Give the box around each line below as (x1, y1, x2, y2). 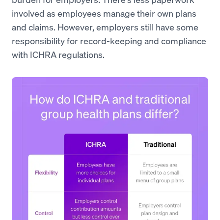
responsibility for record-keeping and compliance (12, 34, 206, 47)
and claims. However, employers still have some (12, 21, 198, 33)
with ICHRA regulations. (12, 48, 105, 60)
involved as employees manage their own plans (12, 7, 196, 19)
